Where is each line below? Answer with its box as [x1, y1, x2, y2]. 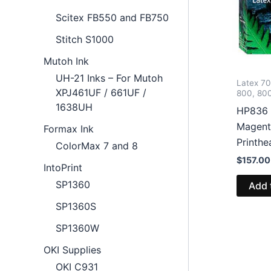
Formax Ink [44, 122, 94, 135]
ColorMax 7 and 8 [56, 139, 138, 152]
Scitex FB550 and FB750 [56, 11, 169, 24]
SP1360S [56, 200, 96, 212]
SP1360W [56, 221, 99, 234]
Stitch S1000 [56, 33, 114, 45]
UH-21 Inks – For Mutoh [56, 71, 163, 84]
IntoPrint [44, 161, 82, 174]
